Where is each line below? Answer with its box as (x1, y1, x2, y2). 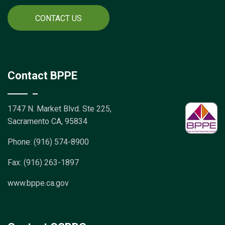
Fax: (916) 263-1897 (8, 158, 79, 167)
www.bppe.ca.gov (8, 178, 69, 188)
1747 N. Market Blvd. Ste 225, (8, 104, 111, 114)
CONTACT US (35, 14, 82, 23)
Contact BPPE (8, 69, 77, 82)
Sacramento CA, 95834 (8, 117, 87, 126)
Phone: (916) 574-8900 (8, 137, 89, 147)
